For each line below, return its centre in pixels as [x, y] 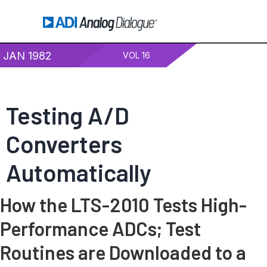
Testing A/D [68, 115]
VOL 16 [137, 55]
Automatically [79, 172]
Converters [64, 144]
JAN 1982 [27, 56]
